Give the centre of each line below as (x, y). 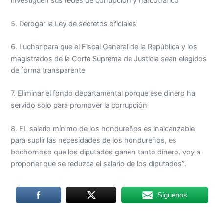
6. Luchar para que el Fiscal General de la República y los (104, 47)
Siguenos (172, 195)
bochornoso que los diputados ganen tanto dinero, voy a (106, 152)
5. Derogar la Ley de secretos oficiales (74, 24)
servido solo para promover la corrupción (79, 105)
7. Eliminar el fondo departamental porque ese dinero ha (103, 94)
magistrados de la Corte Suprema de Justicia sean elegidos (109, 59)
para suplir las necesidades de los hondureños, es (94, 140)
